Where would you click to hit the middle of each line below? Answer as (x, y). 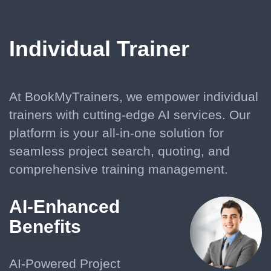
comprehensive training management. (119, 169)
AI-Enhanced (64, 207)
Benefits (45, 227)
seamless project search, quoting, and (119, 151)
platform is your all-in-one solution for (116, 133)
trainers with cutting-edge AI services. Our (130, 115)
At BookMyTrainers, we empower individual (134, 96)
